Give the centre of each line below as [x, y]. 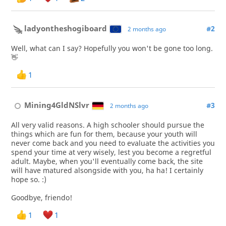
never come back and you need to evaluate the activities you [113, 143]
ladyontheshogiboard [66, 29]
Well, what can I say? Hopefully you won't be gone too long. [112, 48]
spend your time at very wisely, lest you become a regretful [111, 152]
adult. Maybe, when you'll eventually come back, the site [107, 161]
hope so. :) [29, 179]
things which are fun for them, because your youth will [104, 134]
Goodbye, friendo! [41, 197]
